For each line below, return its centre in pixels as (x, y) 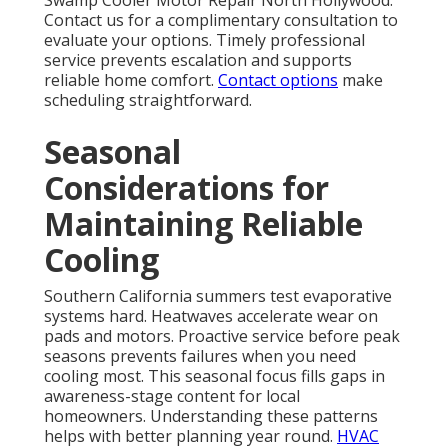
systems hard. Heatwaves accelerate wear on (211, 316)
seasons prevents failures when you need (200, 356)
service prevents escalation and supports (198, 60)
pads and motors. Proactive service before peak (222, 336)
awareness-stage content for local (172, 396)
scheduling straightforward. (148, 100)
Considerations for (186, 188)
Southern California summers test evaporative (218, 296)
